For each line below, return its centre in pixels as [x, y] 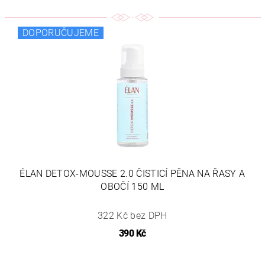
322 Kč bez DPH [132, 216]
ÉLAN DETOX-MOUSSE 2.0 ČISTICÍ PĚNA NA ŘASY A [132, 174]
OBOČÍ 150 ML [132, 187]
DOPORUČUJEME [61, 33]
